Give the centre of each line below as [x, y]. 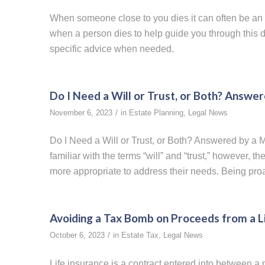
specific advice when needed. [112, 49]
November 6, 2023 [81, 112]
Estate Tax [140, 235]
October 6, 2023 [77, 235]
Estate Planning [156, 112]
